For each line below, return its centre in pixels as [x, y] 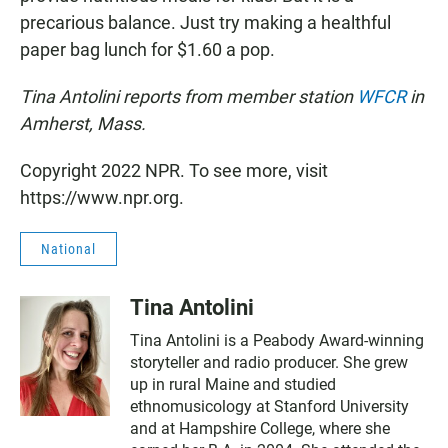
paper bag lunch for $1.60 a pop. [147, 49]
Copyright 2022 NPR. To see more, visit [174, 170]
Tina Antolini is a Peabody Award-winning [277, 340]
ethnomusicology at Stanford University [269, 406]
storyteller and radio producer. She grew [269, 362]
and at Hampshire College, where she [260, 428]
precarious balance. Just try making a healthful [205, 22]
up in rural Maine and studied [233, 384]
